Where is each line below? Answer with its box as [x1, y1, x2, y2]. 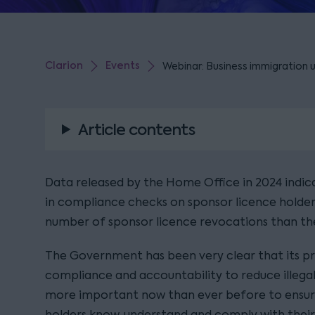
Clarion [45, 59, 83, 72]
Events [105, 59, 140, 72]
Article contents [78, 119, 195, 140]
